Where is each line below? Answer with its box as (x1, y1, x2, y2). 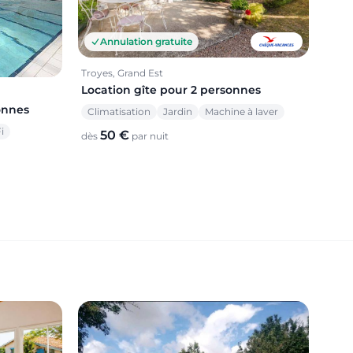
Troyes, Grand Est (81, 66, 163, 79)
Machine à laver (205, 105, 278, 117)
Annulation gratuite (100, 35, 192, 47)
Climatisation (87, 105, 150, 117)
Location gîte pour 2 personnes (81, 82, 261, 97)
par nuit (129, 129, 169, 142)
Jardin (163, 105, 192, 117)
